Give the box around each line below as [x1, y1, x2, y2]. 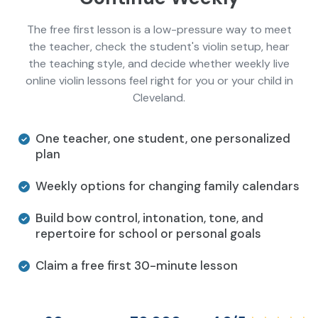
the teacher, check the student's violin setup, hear [28, 39, 290, 55]
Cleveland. [133, 90, 185, 106]
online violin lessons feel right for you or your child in [25, 73, 293, 89]
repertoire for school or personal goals [35, 226, 261, 242]
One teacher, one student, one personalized [35, 131, 290, 147]
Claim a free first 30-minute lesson [35, 258, 238, 274]
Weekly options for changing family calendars [35, 178, 300, 194]
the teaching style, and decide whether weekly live [28, 56, 290, 72]
